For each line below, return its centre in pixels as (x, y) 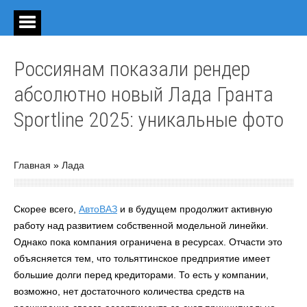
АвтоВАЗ (98, 209)
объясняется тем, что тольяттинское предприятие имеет (142, 258)
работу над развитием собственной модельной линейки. (141, 225)
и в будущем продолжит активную (195, 209)
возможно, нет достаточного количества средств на (129, 291)
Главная (32, 165)
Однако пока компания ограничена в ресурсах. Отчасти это (148, 242)
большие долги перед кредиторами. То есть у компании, (141, 275)
